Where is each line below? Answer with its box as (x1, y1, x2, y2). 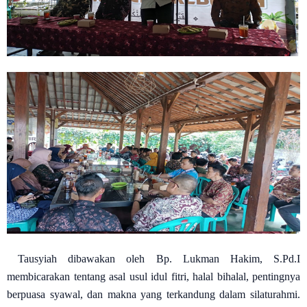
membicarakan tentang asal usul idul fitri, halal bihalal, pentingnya (7, 270, 300, 282)
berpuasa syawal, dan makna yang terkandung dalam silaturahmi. (7, 288, 300, 300)
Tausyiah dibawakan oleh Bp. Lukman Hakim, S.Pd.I (18, 252, 301, 265)
